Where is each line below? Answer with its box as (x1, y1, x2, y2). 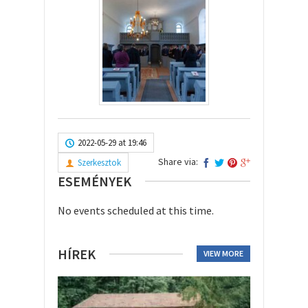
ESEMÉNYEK (58, 173, 131, 190)
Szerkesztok (78, 157, 121, 168)
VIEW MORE (203, 248, 243, 258)
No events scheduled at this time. (58, 203, 214, 217)
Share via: (158, 155, 198, 168)
